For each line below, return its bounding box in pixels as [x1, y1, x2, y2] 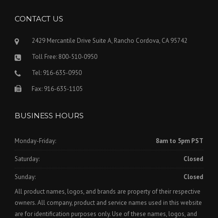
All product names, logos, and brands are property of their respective [15, 187, 200, 196]
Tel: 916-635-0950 [32, 69, 82, 77]
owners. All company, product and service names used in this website [15, 199, 202, 207]
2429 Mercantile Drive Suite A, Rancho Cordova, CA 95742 [32, 36, 187, 45]
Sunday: [15, 173, 36, 182]
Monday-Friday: [15, 136, 56, 145]
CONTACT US [15, 14, 63, 24]
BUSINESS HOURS [15, 111, 84, 121]
